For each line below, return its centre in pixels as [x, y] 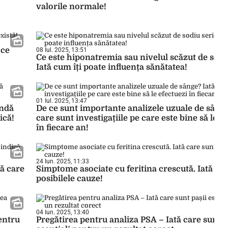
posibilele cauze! [69, 179]
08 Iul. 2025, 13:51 [62, 50]
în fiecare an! [62, 128]
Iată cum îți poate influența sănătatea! [112, 67]
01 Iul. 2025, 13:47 [62, 101]
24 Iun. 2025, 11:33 [63, 161]
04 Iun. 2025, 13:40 [63, 212]
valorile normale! [71, 7]
